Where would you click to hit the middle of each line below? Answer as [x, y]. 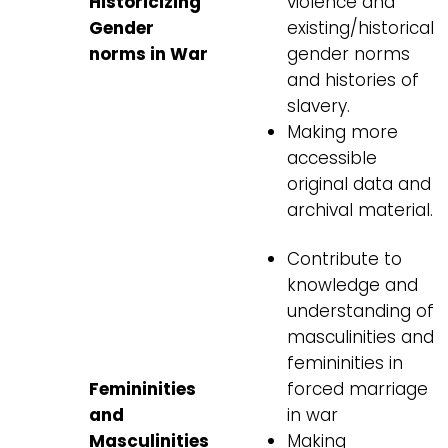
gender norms [348, 54]
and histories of [352, 80]
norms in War [149, 54]
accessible [331, 158]
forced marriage [357, 389]
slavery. [318, 106]
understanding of [360, 311]
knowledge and [352, 285]
